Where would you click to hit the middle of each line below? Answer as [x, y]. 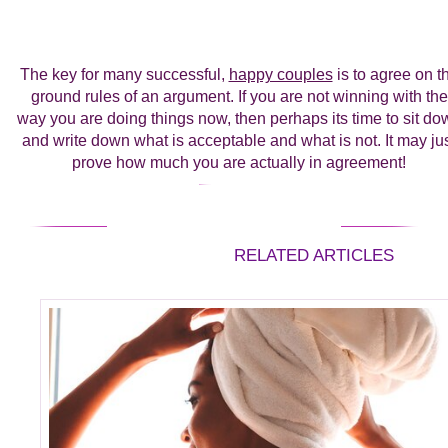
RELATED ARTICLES [314, 255]
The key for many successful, [124, 75]
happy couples [280, 75]
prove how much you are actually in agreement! [239, 163]
